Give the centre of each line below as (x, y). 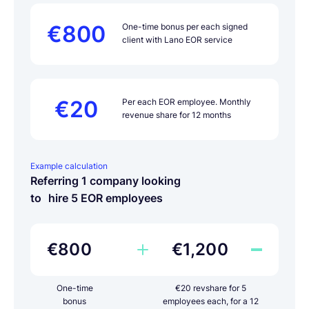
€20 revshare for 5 (211, 288)
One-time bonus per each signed (185, 27)
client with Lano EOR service (177, 40)
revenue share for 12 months (177, 115)
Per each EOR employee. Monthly (187, 102)
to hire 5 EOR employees (97, 198)
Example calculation (69, 166)
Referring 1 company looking (106, 181)
